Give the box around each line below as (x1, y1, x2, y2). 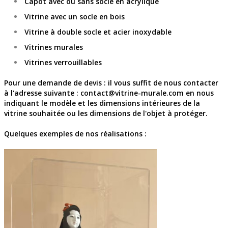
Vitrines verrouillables (24, 58, 102, 68)
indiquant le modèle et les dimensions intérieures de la (4, 98, 200, 108)
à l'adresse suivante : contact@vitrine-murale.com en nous (4, 88, 214, 98)
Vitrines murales (24, 42, 83, 52)
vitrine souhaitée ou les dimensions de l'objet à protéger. (4, 108, 208, 119)
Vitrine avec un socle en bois (24, 12, 125, 22)
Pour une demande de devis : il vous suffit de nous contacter (4, 78, 218, 88)
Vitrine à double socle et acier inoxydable (24, 27, 172, 37)
